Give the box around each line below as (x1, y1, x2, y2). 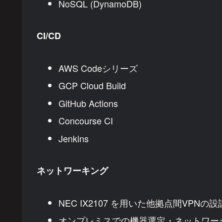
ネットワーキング (37, 164, 108, 177)
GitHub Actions (58, 96, 118, 110)
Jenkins (58, 132, 89, 145)
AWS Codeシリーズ (58, 61, 138, 74)
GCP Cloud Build (58, 79, 126, 92)
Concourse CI (58, 114, 113, 127)
